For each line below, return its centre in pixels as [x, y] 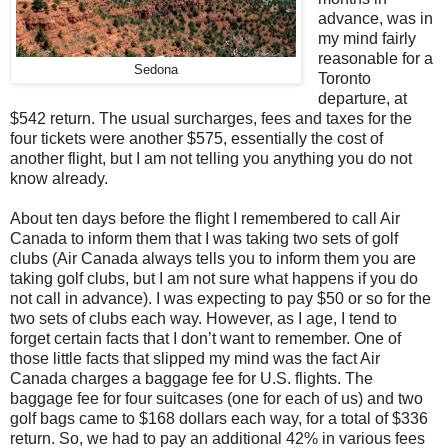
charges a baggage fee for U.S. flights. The [220, 378]
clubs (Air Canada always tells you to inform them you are [213, 258]
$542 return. [52, 118]
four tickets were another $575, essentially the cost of [196, 138]
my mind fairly [366, 38]
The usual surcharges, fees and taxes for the [255, 118]
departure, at [362, 98]
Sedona [156, 69]
